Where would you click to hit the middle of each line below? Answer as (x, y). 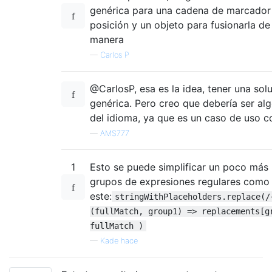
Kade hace (119, 240)
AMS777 (115, 133)
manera (107, 39)
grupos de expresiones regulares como (180, 181)
